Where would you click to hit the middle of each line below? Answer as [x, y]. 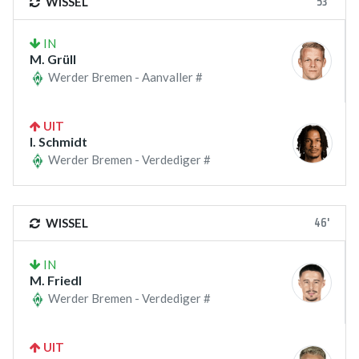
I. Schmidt [58, 141]
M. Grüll [53, 58]
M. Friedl [56, 280]
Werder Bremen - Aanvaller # [124, 77]
